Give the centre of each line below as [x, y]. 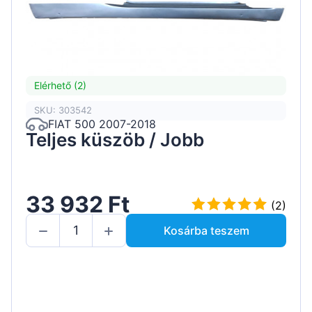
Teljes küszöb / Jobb [115, 139]
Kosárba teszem [206, 230]
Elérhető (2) [60, 86]
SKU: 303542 [63, 110]
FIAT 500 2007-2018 [102, 124]
